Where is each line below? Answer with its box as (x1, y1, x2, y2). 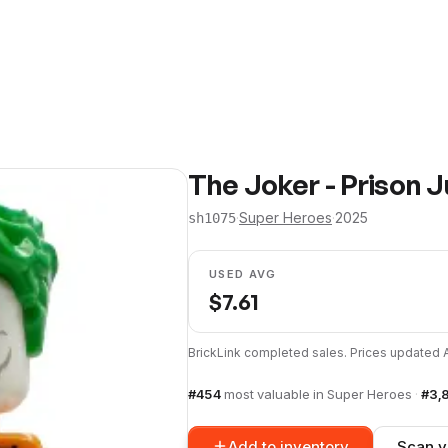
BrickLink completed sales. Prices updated (188, 345, 443, 360)
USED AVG (209, 267, 277, 281)
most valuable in (224, 386, 327, 402)
